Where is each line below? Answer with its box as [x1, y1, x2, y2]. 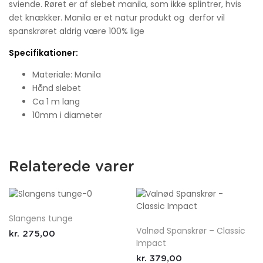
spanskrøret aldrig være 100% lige [9, 25, 144, 38]
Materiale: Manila [32, 69, 101, 81]
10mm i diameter [32, 109, 102, 122]
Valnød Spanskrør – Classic [136, 225, 246, 237]
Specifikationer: [9, 47, 78, 59]
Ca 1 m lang [32, 96, 80, 108]
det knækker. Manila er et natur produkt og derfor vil [9, 12, 225, 24]
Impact [136, 237, 167, 249]
